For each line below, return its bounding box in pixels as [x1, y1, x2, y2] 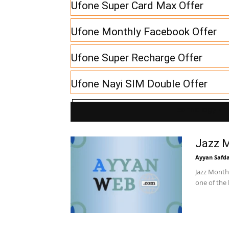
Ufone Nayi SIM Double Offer [71, 78, 208, 90]
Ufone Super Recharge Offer [71, 52, 202, 64]
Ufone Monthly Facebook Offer [71, 26, 217, 38]
